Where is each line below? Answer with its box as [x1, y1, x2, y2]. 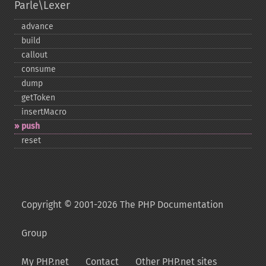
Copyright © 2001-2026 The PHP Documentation [21, 199, 223, 210]
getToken [21, 93, 55, 103]
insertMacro [21, 107, 66, 117]
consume [21, 64, 56, 74]
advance [21, 21, 53, 31]
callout [21, 50, 47, 60]
